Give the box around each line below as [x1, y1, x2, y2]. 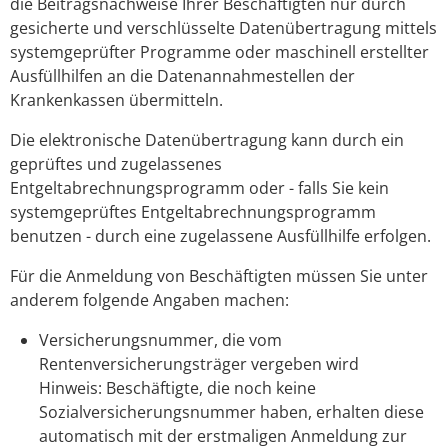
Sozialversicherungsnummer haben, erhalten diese [38, 401, 424, 424]
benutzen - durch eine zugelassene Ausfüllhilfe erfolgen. [10, 225, 431, 248]
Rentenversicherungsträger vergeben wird [38, 353, 359, 376]
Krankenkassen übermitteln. [10, 89, 223, 112]
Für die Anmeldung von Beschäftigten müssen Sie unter [10, 265, 428, 288]
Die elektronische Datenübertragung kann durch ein [10, 129, 404, 152]
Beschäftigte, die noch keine [101, 377, 316, 400]
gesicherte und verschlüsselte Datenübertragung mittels [10, 17, 437, 40]
